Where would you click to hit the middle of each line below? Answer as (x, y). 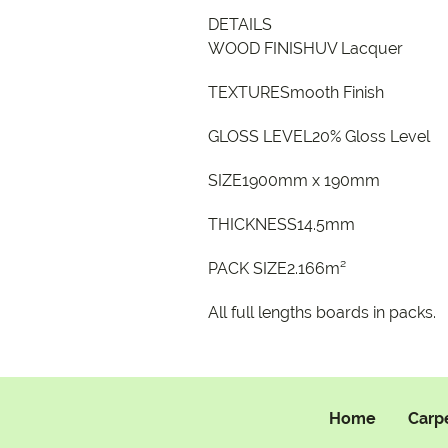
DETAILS (240, 24)
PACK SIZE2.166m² (277, 268)
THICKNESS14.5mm (281, 224)
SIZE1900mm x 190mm (294, 180)
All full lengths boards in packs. (322, 312)
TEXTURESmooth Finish (296, 92)
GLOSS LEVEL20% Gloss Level (319, 136)
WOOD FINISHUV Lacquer (305, 48)
